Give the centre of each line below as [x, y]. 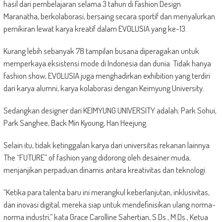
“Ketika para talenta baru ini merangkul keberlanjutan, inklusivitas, [106, 192]
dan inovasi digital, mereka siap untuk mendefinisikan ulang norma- [109, 204]
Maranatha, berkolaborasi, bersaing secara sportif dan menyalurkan [109, 16]
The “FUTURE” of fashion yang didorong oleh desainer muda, [97, 157]
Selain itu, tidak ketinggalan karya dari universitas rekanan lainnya [106, 145]
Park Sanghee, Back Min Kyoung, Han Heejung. [75, 122]
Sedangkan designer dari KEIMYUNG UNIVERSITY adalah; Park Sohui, [110, 110]
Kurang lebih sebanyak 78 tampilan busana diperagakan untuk [101, 51]
